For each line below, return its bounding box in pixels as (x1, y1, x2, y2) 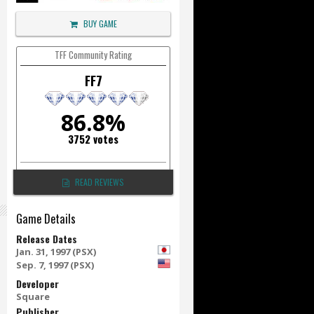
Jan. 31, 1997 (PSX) (16, 245, 96, 258)
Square (16, 290, 50, 303)
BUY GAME (83, 18, 117, 29)
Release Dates (16, 231, 77, 246)
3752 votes (68, 131, 118, 146)
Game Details (16, 210, 76, 227)
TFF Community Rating (55, 48, 132, 62)
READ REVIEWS (75, 176, 124, 188)
